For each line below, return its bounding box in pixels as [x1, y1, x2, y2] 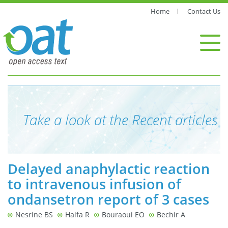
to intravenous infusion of [8, 175, 181, 193]
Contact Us [187, 7, 220, 16]
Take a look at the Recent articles [23, 110, 217, 129]
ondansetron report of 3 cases [8, 190, 209, 209]
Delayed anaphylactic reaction [8, 159, 210, 178]
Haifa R [65, 210, 90, 219]
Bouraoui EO [102, 210, 145, 219]
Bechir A [157, 210, 185, 219]
